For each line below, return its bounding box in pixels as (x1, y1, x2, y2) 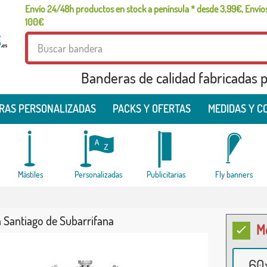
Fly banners (215, 169, 253, 179)
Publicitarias (147, 169, 185, 179)
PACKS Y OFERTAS (113, 102, 191, 115)
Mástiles (17, 169, 43, 179)
